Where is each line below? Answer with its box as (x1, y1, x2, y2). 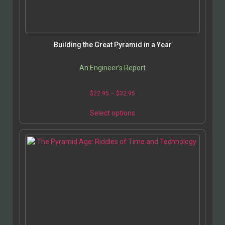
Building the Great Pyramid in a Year (53, 41, 172, 49)
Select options (90, 109, 135, 118)
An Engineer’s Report (79, 64, 146, 72)
